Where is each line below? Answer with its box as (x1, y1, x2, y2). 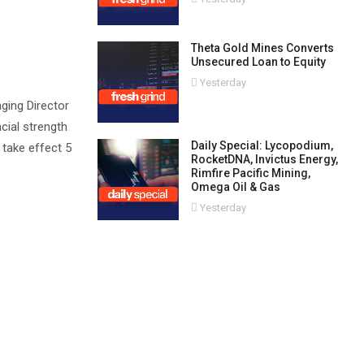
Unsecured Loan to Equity (190, 55, 326, 68)
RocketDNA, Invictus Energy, (190, 153, 338, 166)
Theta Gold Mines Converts (190, 41, 334, 54)
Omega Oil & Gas (190, 180, 280, 193)
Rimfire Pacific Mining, (190, 167, 310, 180)
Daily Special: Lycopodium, (190, 139, 333, 152)
